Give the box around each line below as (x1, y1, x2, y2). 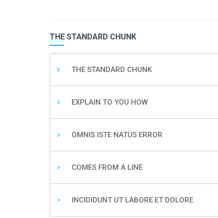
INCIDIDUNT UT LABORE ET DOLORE (72, 196, 193, 205)
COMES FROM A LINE (72, 163, 143, 172)
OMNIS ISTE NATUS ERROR (72, 130, 163, 140)
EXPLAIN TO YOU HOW (72, 98, 148, 107)
